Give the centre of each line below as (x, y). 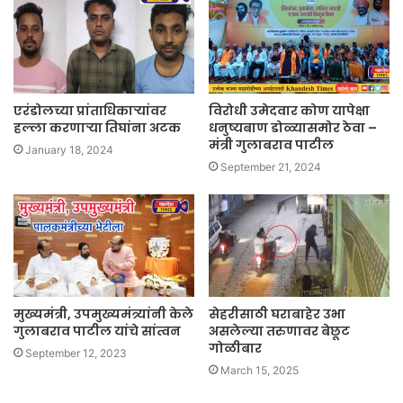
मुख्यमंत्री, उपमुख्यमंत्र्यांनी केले (103, 313)
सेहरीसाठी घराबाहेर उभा (277, 313)
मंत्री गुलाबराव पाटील (271, 145)
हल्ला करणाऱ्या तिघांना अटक (97, 128)
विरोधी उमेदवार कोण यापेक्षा (289, 111)
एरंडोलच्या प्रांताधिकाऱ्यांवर (90, 111)
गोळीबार (235, 348)
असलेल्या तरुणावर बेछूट (279, 331)
